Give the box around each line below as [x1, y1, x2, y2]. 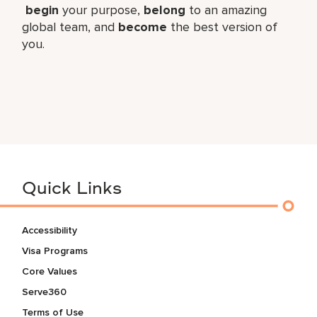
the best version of [167, 18, 278, 35]
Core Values [22, 265, 78, 277]
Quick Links [22, 180, 122, 198]
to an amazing [185, 1, 267, 18]
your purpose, [59, 1, 144, 18]
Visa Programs [22, 244, 88, 257]
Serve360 [22, 285, 67, 298]
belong [144, 1, 186, 18]
